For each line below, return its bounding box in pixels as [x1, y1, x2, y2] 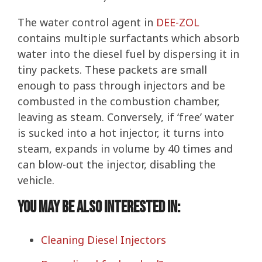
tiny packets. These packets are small [18, 62, 207, 77]
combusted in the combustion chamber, [18, 94, 220, 108]
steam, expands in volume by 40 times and [18, 141, 233, 156]
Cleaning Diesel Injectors [41, 232, 166, 247]
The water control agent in [18, 15, 156, 29]
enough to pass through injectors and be [18, 78, 225, 92]
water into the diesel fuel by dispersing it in [18, 46, 239, 61]
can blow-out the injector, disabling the [18, 157, 216, 171]
